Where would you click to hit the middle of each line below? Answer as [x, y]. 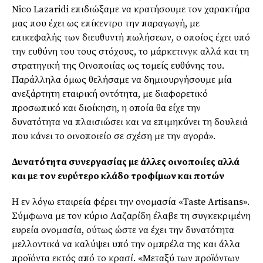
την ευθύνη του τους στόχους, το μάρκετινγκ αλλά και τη [130, 52]
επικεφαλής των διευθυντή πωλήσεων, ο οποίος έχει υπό [131, 38]
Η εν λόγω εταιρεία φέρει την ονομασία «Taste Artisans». [131, 202]
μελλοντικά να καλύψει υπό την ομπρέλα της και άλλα [126, 245]
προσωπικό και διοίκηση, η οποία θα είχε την [106, 108]
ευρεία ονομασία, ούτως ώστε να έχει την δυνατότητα [123, 230]
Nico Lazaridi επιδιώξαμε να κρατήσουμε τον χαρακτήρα [131, 10]
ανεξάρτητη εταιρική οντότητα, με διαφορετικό [110, 94]
